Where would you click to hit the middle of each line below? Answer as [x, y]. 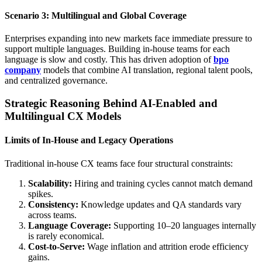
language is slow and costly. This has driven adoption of [109, 60]
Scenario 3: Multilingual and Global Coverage [96, 16]
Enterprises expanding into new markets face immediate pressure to [128, 39]
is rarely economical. [66, 236]
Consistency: [53, 204]
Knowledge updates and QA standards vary [160, 204]
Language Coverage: [70, 225]
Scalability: [50, 183]
